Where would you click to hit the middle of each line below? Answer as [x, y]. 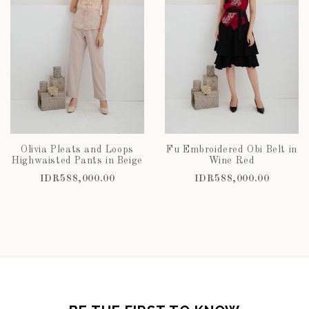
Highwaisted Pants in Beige [77, 160]
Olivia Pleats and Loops [77, 149]
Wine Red [232, 160]
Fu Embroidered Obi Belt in [232, 149]
